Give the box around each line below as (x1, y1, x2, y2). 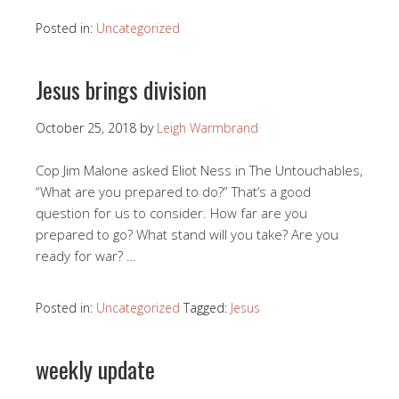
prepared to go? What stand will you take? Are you (36, 225, 338, 244)
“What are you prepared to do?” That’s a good (36, 183, 311, 201)
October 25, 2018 (36, 119, 136, 137)
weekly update (36, 352, 155, 387)
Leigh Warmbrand (157, 119, 258, 137)
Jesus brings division (36, 72, 207, 108)
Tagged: (183, 299, 231, 317)
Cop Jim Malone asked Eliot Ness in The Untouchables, (36, 161, 362, 180)
